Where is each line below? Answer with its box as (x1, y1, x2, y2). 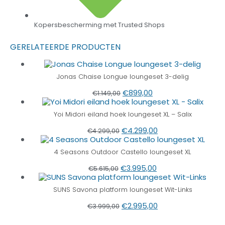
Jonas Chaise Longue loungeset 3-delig (56, 72, 189, 81)
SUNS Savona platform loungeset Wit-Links (53, 185, 192, 194)
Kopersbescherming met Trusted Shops (34, 21, 165, 30)
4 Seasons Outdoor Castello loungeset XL (54, 148, 191, 157)
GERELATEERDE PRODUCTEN (10, 41, 121, 53)
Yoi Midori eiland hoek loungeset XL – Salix (53, 110, 192, 119)
